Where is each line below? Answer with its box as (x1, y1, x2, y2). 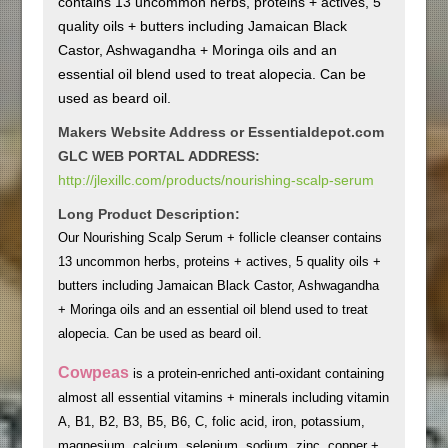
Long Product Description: (57, 205, 240, 222)
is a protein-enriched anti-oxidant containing (132, 365, 384, 381)
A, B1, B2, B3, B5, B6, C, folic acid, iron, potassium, (57, 413, 365, 429)
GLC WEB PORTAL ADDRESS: (57, 147, 260, 164)
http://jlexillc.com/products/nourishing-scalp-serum (57, 171, 374, 188)
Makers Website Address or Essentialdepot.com (57, 123, 384, 140)
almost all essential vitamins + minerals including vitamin (57, 389, 389, 405)
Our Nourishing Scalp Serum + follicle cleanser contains (57, 229, 382, 245)
